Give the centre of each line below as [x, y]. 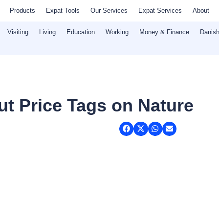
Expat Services [160, 11]
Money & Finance [164, 32]
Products [22, 11]
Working [117, 32]
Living [47, 32]
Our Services [109, 11]
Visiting [18, 32]
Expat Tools [63, 11]
